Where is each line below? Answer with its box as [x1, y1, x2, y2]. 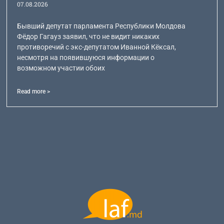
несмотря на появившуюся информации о [17, 53, 155, 62]
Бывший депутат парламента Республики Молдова [17, 22, 186, 30]
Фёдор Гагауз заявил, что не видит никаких [17, 32, 160, 41]
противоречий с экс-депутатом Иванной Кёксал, [17, 43, 176, 51]
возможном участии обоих [17, 64, 105, 72]
